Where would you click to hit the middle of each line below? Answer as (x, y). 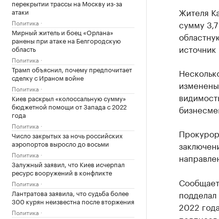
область (24, 48)
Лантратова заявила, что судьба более (70, 193)
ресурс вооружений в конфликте (62, 172)
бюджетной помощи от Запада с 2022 (69, 106)
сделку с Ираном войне (48, 77)
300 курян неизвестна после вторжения (73, 201)
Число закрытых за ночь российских (67, 135)
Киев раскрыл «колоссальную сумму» (69, 98)
